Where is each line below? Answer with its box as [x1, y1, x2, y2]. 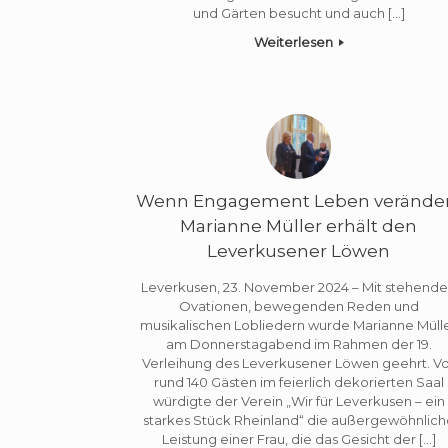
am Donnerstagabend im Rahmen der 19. [165, 335, 432, 352]
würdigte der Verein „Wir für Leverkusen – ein [152, 392, 445, 409]
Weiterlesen [253, 33, 336, 50]
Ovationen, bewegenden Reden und [178, 297, 419, 314]
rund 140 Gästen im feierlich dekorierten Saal [153, 373, 444, 390]
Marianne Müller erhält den [180, 216, 418, 237]
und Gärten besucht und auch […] [192, 4, 405, 21]
